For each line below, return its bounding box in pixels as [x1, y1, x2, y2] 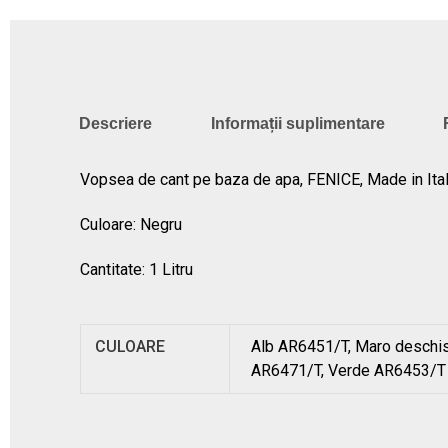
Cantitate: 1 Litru [80, 259, 193, 279]
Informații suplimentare [210, 115, 385, 133]
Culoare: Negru [80, 214, 182, 234]
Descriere [79, 115, 153, 133]
